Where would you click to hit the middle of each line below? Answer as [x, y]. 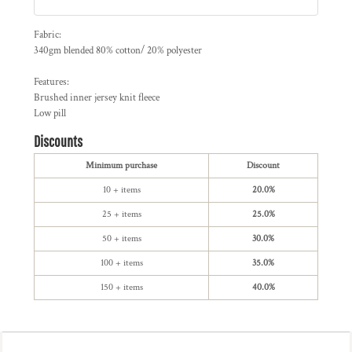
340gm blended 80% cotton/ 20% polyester [118, 51]
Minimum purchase [121, 165]
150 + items [121, 287]
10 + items [121, 190]
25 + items [121, 214]
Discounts [58, 141]
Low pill [50, 114]
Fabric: [48, 35]
